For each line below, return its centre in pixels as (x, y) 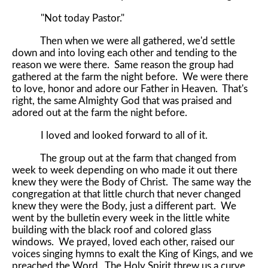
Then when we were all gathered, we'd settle (124, 41)
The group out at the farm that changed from (124, 158)
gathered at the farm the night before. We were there (130, 77)
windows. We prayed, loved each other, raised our (123, 242)
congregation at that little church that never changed (127, 194)
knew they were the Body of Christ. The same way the (132, 182)
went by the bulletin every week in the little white (121, 218)
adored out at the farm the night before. (100, 112)
